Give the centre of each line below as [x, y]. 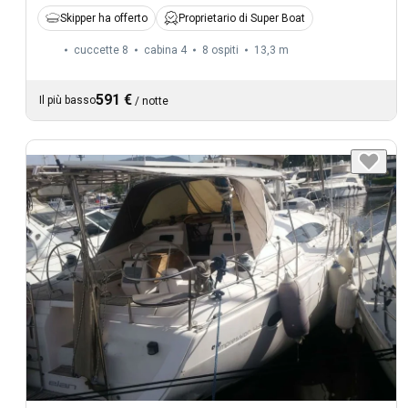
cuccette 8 [101, 50]
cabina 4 [165, 50]
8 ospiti [220, 50]
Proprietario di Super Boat [242, 18]
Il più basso [67, 100]
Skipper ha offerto [104, 18]
